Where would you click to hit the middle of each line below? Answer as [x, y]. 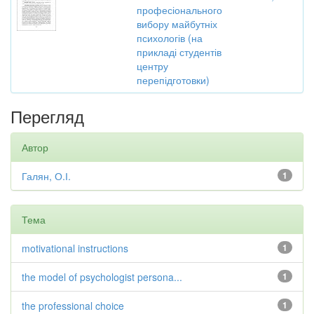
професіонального [179, 10]
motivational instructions [75, 248]
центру [152, 66]
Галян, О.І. [46, 176]
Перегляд [47, 116]
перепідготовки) [173, 80]
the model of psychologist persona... [102, 277]
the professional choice [73, 306]
